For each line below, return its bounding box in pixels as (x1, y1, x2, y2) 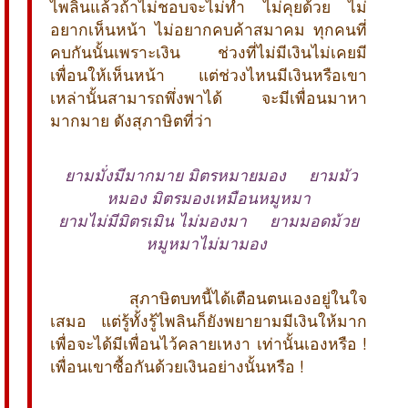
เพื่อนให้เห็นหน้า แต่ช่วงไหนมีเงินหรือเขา (50, 62, 367, 86)
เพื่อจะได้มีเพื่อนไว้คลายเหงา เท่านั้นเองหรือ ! (50, 331, 367, 354)
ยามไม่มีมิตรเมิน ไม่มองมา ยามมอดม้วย (58, 208, 359, 231)
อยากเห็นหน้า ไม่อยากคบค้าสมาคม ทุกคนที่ (50, 16, 367, 40)
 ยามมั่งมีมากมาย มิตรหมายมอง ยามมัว (59, 162, 358, 186)
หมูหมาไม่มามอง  (146, 230, 271, 254)
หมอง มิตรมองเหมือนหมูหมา (107, 185, 311, 209)
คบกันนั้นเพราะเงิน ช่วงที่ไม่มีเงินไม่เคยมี (50, 39, 367, 63)
